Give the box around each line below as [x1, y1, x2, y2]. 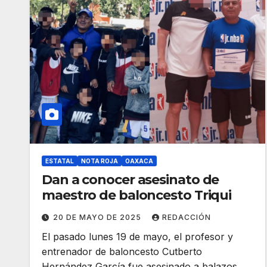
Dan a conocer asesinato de [42, 171, 219, 188]
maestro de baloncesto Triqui [42, 187, 232, 203]
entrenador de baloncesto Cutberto [42, 245, 202, 257]
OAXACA [125, 157, 153, 164]
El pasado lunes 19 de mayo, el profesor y [42, 230, 233, 243]
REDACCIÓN [162, 212, 211, 222]
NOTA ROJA [81, 157, 118, 164]
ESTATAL [45, 157, 74, 164]
